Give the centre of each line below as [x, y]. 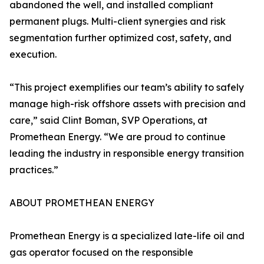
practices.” [34, 170]
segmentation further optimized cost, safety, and [121, 38]
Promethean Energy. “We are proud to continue [118, 137]
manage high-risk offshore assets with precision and [128, 104]
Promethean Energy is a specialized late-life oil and [127, 236]
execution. [33, 54]
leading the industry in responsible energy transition [127, 153]
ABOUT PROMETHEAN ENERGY [82, 203]
